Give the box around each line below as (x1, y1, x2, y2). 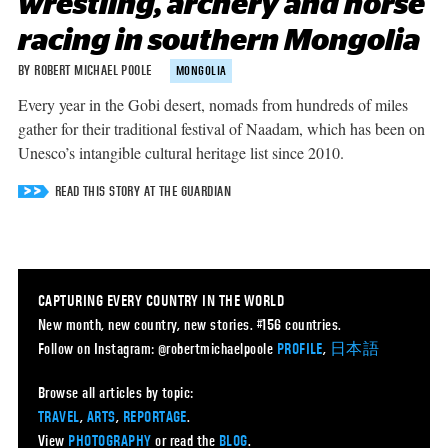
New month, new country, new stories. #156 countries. (37, 314, 342, 335)
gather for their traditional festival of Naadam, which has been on (17, 117, 425, 139)
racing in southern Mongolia (17, 25, 420, 56)
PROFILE (276, 338, 323, 359)
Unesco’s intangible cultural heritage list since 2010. (17, 141, 344, 163)
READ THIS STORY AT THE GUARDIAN (54, 182, 231, 200)
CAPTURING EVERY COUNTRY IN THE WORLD (37, 290, 285, 311)
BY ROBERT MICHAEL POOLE (17, 61, 155, 79)
